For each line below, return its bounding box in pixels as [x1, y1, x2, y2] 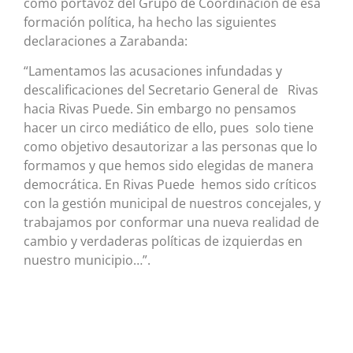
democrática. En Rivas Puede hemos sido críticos [24, 176, 317, 194]
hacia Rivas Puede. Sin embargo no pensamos [24, 100, 296, 118]
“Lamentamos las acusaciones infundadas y [24, 62, 282, 80]
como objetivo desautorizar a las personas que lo [24, 138, 318, 156]
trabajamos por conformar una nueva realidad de [24, 214, 319, 232]
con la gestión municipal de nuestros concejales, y [24, 195, 321, 213]
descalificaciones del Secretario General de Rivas [24, 81, 318, 99]
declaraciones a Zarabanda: [24, 32, 188, 50]
